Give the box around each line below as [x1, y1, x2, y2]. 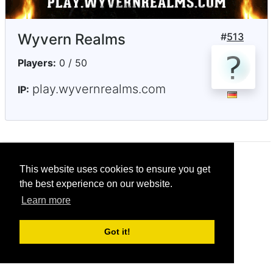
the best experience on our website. [19, 179, 172, 190]
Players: [18, 57, 56, 69]
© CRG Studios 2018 [88, 161, 185, 174]
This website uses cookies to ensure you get [19, 164, 210, 175]
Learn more [21, 195, 71, 206]
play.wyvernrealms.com [32, 82, 166, 97]
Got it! [104, 227, 130, 237]
